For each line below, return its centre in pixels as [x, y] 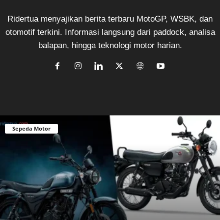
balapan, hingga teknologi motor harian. [110, 46]
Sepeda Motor [31, 129]
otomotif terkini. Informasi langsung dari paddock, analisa [110, 32]
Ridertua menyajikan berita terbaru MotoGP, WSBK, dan [110, 19]
